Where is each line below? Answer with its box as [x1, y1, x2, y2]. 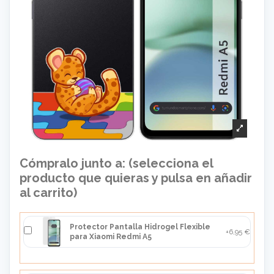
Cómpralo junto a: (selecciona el [20, 156, 213, 171]
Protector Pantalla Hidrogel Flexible [70, 223, 210, 232]
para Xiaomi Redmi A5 [70, 232, 152, 242]
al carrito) [20, 185, 77, 201]
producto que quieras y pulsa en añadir [20, 171, 252, 186]
